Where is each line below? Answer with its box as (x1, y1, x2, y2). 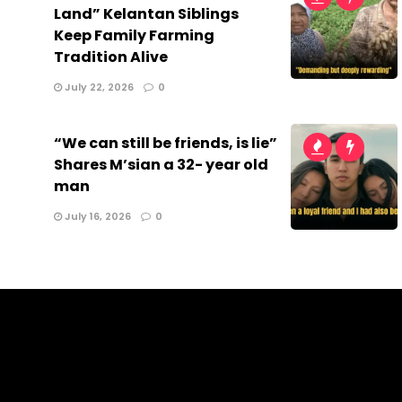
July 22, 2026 (62, 79, 134, 94)
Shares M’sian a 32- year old (54, 153, 268, 175)
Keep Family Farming (54, 24, 214, 46)
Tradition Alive (54, 46, 168, 67)
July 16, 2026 (62, 208, 131, 223)
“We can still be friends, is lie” (54, 132, 277, 153)
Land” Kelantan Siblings (54, 3, 239, 24)
